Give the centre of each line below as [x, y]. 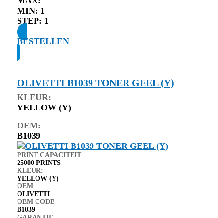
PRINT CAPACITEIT [49, 155]
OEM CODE [36, 201]
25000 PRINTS [39, 163]
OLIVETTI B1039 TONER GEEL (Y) [96, 82]
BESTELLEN [43, 41]
